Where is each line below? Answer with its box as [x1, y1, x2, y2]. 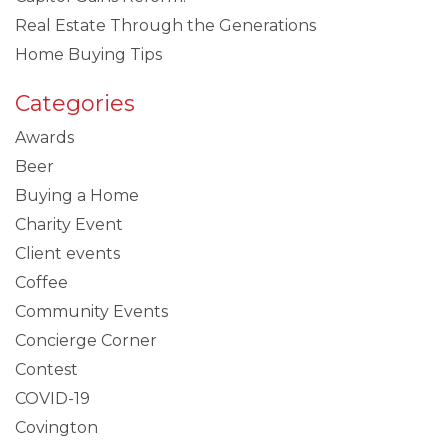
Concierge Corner [15, 330, 157, 350]
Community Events [15, 301, 168, 321]
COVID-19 [15, 388, 90, 408]
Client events [15, 243, 120, 263]
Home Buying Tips [15, 44, 162, 64]
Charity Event [15, 214, 123, 234]
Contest [15, 359, 78, 379]
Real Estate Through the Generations [15, 15, 316, 35]
